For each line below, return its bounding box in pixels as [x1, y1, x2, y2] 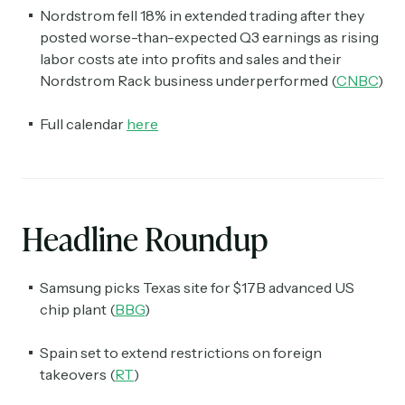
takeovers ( [40, 365, 115, 384]
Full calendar [40, 115, 127, 134]
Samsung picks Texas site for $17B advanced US [40, 278, 354, 297]
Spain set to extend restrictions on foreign [40, 344, 322, 363]
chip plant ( [40, 300, 115, 319]
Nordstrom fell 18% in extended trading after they [40, 6, 364, 25]
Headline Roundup [22, 216, 268, 262]
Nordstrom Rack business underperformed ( [40, 71, 336, 90]
